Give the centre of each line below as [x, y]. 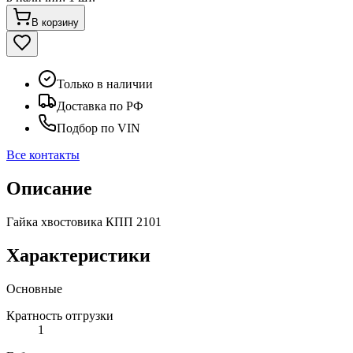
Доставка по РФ [100, 106]
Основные [34, 288]
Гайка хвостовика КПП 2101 [84, 221]
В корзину [55, 22]
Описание [49, 188]
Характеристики [78, 255]
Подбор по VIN [98, 128]
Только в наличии [105, 84]
